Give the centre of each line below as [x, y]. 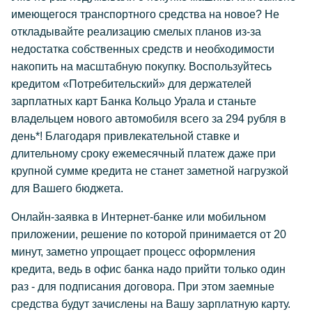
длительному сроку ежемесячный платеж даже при [143, 154]
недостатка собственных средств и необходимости [143, 49]
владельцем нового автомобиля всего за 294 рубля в [149, 119]
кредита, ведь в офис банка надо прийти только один [148, 269]
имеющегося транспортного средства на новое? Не [145, 14]
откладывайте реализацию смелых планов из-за [136, 32]
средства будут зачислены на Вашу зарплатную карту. [151, 304]
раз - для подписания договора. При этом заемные [143, 287]
